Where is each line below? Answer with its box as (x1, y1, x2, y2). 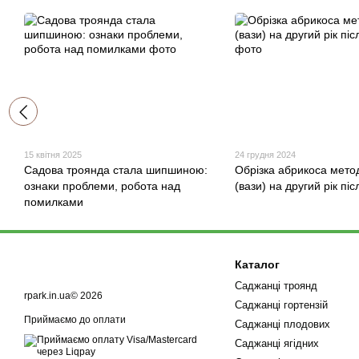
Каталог (234, 258, 280, 272)
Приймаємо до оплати (24, 314, 126, 326)
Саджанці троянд (234, 280, 317, 292)
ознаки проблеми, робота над (24, 179, 180, 193)
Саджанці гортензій (234, 299, 328, 312)
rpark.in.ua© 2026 (24, 290, 103, 302)
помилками (24, 196, 83, 209)
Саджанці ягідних (234, 337, 319, 350)
